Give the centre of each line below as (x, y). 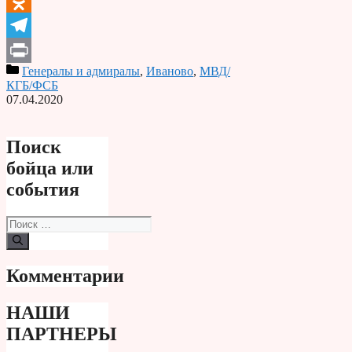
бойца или (50, 168)
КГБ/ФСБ (32, 85)
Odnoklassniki (42, 24)
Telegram (29, 49)
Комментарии (65, 275)
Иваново (170, 71)
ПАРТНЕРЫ (62, 334)
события (43, 189)
